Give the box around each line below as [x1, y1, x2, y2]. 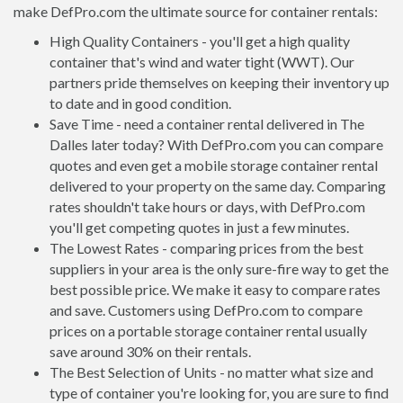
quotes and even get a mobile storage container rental [49, 157, 378, 174]
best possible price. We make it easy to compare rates [49, 281, 381, 298]
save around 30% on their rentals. [49, 343, 251, 360]
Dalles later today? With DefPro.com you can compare [49, 136, 383, 153]
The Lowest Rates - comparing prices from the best [49, 239, 363, 256]
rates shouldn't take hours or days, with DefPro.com [49, 198, 365, 215]
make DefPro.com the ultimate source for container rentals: [13, 3, 378, 20]
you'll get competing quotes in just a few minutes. [49, 219, 349, 236]
